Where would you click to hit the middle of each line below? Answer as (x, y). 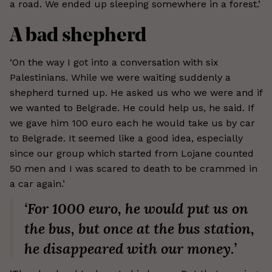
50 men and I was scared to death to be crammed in (134, 168)
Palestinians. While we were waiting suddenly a (120, 77)
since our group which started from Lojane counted (132, 153)
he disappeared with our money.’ (131, 249)
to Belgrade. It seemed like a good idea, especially (126, 138)
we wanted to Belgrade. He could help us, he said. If (132, 108)
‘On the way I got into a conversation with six (114, 62)
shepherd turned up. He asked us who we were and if (136, 93)
